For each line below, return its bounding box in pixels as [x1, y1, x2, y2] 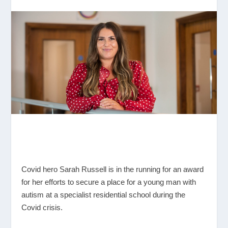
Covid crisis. [21, 203, 63, 212]
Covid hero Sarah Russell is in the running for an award [21, 164, 204, 174]
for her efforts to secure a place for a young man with [21, 177, 196, 186]
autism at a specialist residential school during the [21, 190, 186, 199]
